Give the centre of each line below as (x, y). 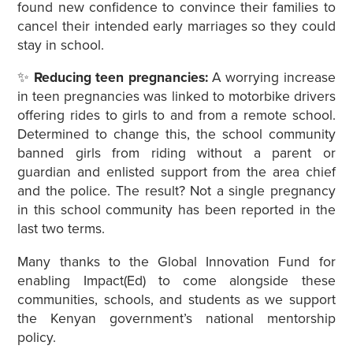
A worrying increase (273, 78)
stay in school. (61, 45)
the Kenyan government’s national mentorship (176, 319)
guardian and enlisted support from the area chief (176, 173)
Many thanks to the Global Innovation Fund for (176, 262)
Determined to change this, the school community (176, 135)
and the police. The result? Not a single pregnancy (176, 191)
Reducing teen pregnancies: (123, 78)
